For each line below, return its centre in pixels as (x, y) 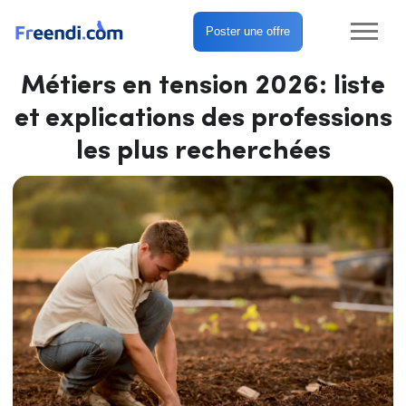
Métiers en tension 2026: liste (203, 86)
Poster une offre (247, 31)
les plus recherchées (203, 151)
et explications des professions (203, 119)
